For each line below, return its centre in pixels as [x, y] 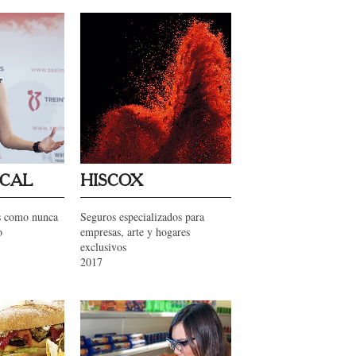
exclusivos [103, 247]
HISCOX [111, 181]
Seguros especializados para [142, 217]
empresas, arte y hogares [135, 232]
